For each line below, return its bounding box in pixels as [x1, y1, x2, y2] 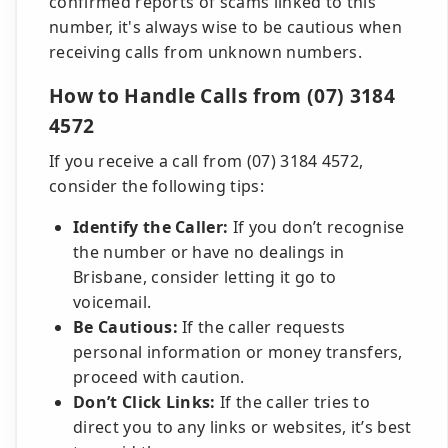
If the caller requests [177, 316, 346, 338]
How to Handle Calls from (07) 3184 [49, 82, 395, 109]
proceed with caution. [73, 366, 245, 388]
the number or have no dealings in [73, 241, 345, 263]
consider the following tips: [49, 175, 264, 197]
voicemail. [73, 291, 152, 313]
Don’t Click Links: [73, 391, 216, 413]
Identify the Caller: [73, 216, 229, 238]
